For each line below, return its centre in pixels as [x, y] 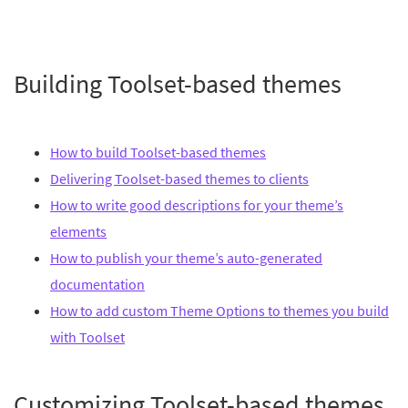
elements [78, 231]
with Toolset [87, 337]
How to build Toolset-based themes [158, 152]
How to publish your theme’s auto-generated [186, 258]
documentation [97, 284]
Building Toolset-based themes [178, 84]
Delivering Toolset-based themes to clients [179, 178]
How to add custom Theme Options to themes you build [219, 311]
